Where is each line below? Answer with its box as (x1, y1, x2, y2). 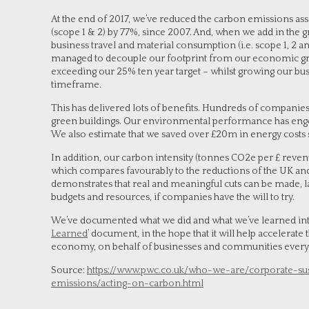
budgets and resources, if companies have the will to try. (51, 192, 295, 203)
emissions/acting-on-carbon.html (51, 278, 203, 289)
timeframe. (51, 79, 101, 90)
